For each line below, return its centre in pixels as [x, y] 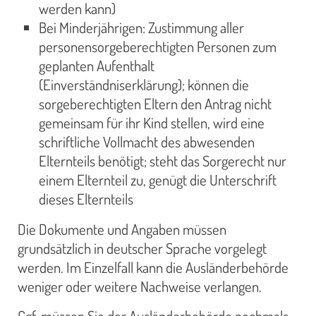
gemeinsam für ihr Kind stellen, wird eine [152, 123]
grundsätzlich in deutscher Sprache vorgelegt [142, 248]
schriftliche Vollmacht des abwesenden [147, 142]
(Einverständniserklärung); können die [144, 85]
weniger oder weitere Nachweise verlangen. [140, 286]
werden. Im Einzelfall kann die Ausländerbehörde [153, 267]
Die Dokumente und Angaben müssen [122, 229]
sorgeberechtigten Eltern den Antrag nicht [155, 104]
